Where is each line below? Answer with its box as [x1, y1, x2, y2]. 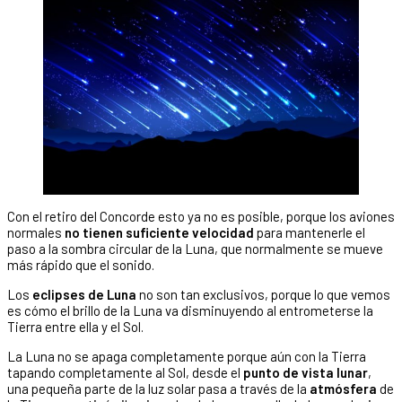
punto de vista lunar [243, 364, 368, 381]
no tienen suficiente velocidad [65, 224, 254, 241]
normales [7, 224, 65, 241]
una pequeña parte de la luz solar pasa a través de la [7, 380, 310, 398]
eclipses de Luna [32, 286, 136, 303]
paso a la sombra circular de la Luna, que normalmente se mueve [7, 240, 383, 258]
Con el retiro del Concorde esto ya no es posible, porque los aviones [7, 208, 395, 225]
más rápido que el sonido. [7, 257, 154, 274]
